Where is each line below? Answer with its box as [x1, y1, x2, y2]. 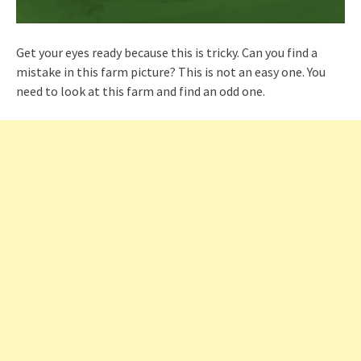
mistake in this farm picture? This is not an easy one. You [16, 64, 326, 80]
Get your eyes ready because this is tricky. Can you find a [16, 44, 317, 60]
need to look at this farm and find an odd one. [16, 83, 265, 99]
